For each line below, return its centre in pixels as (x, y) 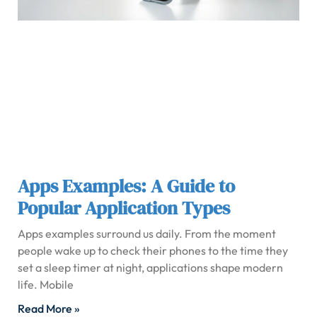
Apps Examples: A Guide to (126, 186)
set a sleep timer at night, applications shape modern (150, 268)
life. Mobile (46, 285)
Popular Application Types (124, 208)
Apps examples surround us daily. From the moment (147, 234)
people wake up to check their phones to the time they (153, 251)
